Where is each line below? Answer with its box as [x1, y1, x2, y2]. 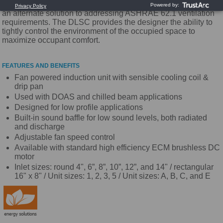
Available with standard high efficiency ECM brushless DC [14, 143, 221, 152]
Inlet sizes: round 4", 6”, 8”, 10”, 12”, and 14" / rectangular [14, 163, 214, 171]
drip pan [14, 82, 44, 91]
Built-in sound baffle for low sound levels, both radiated [14, 113, 208, 122]
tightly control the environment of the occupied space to [2, 27, 196, 35]
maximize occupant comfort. [2, 36, 101, 44]
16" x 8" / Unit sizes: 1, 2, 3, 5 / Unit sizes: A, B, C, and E [14, 172, 211, 180]
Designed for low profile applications [14, 103, 143, 111]
